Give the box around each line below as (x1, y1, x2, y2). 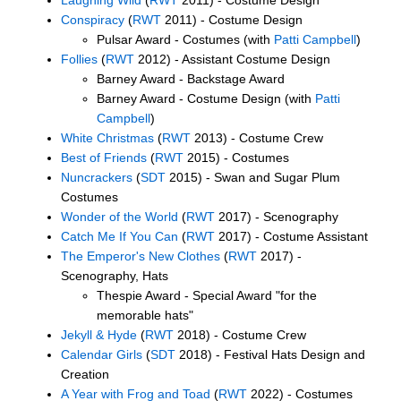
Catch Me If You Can (61, 228, 178, 243)
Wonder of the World (61, 209, 178, 224)
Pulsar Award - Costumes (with (97, 31, 274, 47)
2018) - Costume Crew (174, 327, 306, 342)
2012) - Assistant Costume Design (134, 51, 330, 66)
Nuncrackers (61, 169, 132, 184)
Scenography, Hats (61, 268, 168, 283)
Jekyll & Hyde (61, 327, 137, 342)
